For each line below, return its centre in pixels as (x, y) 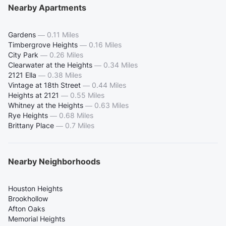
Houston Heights (35, 188)
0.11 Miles (63, 34)
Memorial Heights (37, 218)
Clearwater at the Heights (50, 65)
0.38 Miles (65, 75)
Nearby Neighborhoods (54, 161)
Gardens (22, 34)
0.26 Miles (66, 54)
